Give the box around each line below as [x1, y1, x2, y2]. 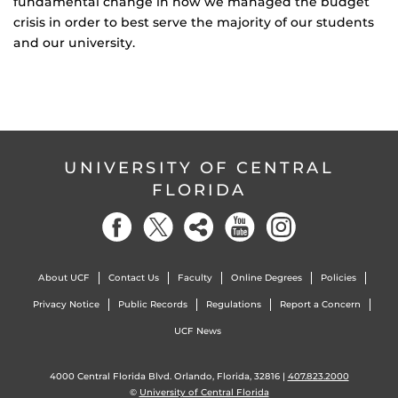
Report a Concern [280, 298, 361, 311]
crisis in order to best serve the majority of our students [13, 14, 374, 31]
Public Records [118, 298, 187, 311]
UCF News [173, 325, 221, 338]
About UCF [37, 272, 90, 284]
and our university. [13, 35, 135, 52]
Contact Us [107, 272, 159, 284]
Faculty [177, 272, 212, 284]
